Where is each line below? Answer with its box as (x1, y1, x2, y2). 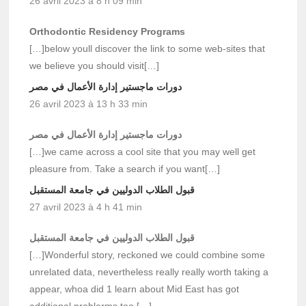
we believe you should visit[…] (29, 60, 160, 72)
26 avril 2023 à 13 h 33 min (29, 98, 148, 110)
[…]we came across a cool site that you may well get (29, 146, 256, 158)
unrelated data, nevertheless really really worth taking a (29, 266, 269, 278)
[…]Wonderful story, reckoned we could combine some (29, 249, 266, 261)
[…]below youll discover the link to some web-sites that (29, 43, 266, 55)
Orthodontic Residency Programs (29, 26, 186, 38)
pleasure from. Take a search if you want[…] (29, 163, 221, 175)
